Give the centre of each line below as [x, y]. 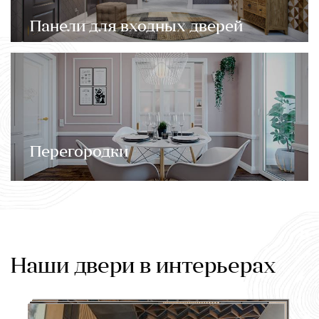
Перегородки [79, 152]
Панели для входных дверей [136, 27]
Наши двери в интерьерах [143, 267]
